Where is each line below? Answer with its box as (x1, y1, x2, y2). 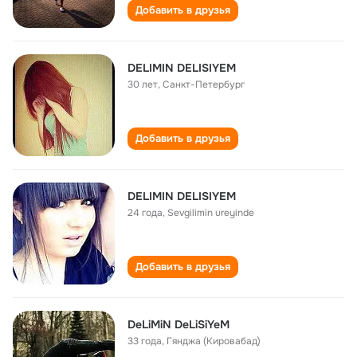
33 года (127, 335, 162, 347)
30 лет (127, 78, 158, 91)
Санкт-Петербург (163, 78, 245, 91)
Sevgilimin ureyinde (167, 206, 254, 219)
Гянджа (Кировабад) (167, 335, 261, 347)
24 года (127, 206, 163, 219)
